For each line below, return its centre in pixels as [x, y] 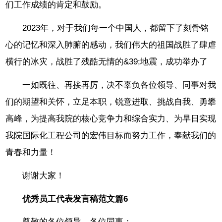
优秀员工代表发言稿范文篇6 [75, 199]
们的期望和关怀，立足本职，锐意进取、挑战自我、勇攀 [111, 102]
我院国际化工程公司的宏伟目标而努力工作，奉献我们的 [111, 136]
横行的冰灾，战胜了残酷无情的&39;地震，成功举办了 [107, 62]
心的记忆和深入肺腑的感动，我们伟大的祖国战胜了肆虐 [111, 45]
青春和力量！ [31, 153]
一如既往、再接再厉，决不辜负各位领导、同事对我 [119, 85]
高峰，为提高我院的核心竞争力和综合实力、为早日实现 [111, 119]
